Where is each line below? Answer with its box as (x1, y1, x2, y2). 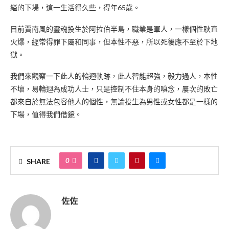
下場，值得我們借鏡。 (10, 110, 82, 119)
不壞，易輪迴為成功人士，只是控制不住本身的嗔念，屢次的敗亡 (10, 84, 218, 93)
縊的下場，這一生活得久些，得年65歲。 (10, 3, 140, 12)
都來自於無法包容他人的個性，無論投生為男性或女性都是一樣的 (10, 97, 218, 106)
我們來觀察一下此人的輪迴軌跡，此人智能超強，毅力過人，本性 (10, 72, 218, 80)
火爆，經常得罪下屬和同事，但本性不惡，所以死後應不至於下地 (10, 37, 218, 46)
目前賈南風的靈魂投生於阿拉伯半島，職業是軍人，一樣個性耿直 (10, 25, 218, 33)
